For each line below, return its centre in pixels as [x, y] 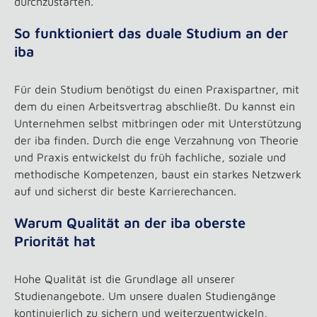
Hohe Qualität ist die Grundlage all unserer [125, 279]
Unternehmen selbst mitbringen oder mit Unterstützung [158, 123]
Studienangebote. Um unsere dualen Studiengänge [145, 296]
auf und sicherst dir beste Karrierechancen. [125, 191]
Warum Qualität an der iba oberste [130, 223]
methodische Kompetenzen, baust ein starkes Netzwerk [158, 174]
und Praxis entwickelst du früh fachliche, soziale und [150, 157]
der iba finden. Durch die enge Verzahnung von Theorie [156, 140]
